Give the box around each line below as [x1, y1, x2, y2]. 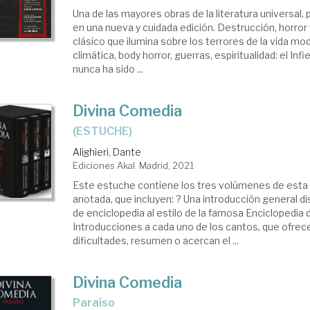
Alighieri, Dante [73, 146, 142, 158]
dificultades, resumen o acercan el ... [73, 235, 239, 246]
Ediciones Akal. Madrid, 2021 [73, 160, 194, 171]
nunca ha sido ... [73, 63, 144, 75]
